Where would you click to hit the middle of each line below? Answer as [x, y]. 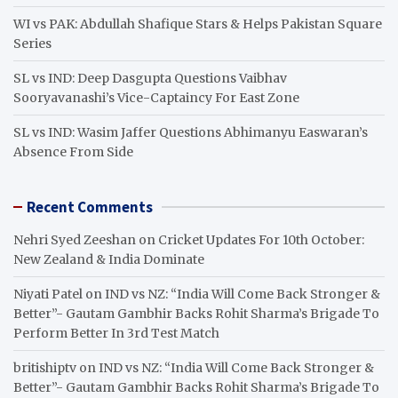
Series [32, 43]
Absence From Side [73, 151]
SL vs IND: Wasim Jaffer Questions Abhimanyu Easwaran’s [191, 132]
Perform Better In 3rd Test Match [116, 333]
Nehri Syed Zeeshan [75, 239]
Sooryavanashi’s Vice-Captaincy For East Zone [156, 97]
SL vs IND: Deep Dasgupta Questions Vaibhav [150, 78]
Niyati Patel [48, 294]
